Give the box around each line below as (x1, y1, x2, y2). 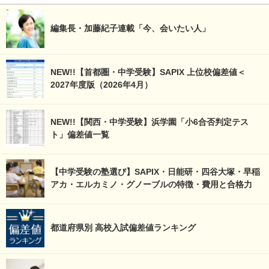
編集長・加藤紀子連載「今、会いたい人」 (50, 23, 210, 33)
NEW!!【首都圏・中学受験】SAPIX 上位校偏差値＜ (50, 67, 246, 77)
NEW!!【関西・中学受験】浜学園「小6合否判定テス (50, 116, 249, 127)
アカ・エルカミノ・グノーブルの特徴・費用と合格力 (50, 179, 252, 189)
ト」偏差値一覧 (50, 129, 109, 139)
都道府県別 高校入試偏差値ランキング (50, 222, 196, 232)
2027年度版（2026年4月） (50, 79, 153, 89)
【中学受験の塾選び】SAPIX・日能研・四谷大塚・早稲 (50, 166, 260, 177)
